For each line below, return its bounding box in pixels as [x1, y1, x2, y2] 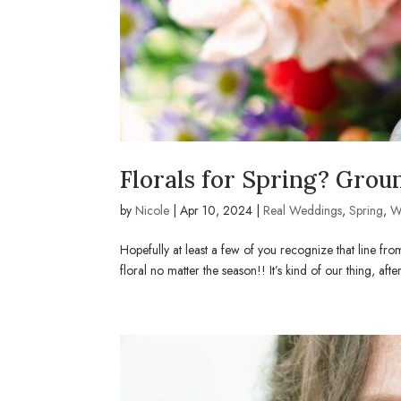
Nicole [135, 200, 170, 219]
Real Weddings [263, 200, 343, 219]
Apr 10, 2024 [180, 200, 253, 219]
